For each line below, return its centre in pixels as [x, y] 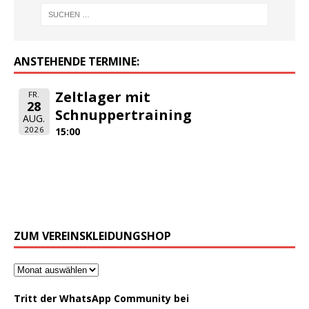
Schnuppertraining [124, 114]
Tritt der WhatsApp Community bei [101, 298]
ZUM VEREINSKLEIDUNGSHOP [92, 236]
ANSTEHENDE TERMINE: [77, 61]
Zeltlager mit [103, 97]
